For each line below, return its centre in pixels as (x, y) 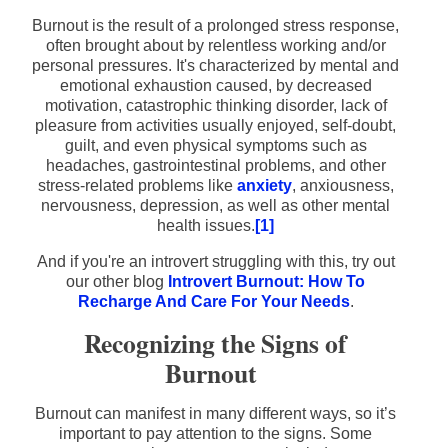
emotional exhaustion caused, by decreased (215, 86)
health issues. (206, 226)
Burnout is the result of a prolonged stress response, (215, 26)
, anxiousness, (342, 186)
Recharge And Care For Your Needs (213, 302)
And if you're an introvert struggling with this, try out (215, 262)
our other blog (117, 282)
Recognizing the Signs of (215, 343)
